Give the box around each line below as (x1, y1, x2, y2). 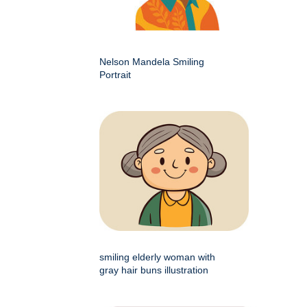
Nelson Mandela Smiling (99, 56, 204, 67)
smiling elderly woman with (99, 251, 215, 262)
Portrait (99, 69, 131, 80)
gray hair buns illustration (99, 264, 208, 275)
